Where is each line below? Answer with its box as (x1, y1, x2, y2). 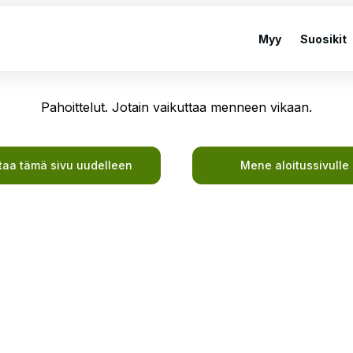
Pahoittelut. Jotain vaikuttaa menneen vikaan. (41, 99, 312, 115)
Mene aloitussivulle (240, 158, 349, 172)
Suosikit (300, 32, 347, 46)
